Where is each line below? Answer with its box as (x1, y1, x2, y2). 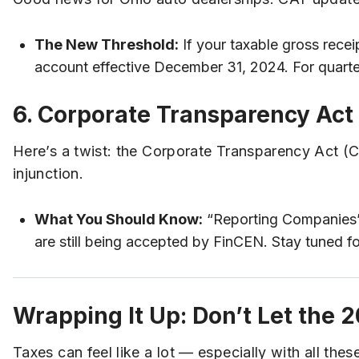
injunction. (13, 165, 83, 183)
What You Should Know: (34, 211, 203, 228)
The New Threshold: (34, 35, 179, 53)
